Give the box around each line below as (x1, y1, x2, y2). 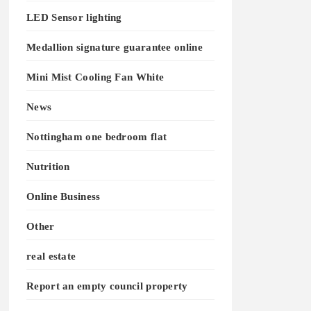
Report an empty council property (26, 280, 188, 292)
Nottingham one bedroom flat (26, 131, 167, 142)
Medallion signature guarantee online (26, 41, 203, 53)
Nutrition (26, 160, 70, 172)
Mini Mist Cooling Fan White (26, 71, 165, 83)
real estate (26, 250, 76, 262)
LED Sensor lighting (26, 11, 122, 23)
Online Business (26, 190, 101, 202)
